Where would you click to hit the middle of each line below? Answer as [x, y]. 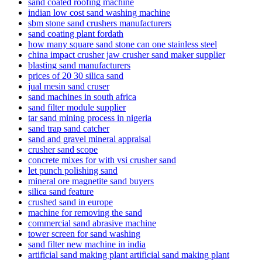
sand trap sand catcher [69, 128]
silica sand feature [61, 191]
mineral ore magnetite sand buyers [91, 181]
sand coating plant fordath [76, 33]
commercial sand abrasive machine [92, 223]
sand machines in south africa [82, 96]
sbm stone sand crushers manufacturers [100, 23]
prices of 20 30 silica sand [76, 75]
